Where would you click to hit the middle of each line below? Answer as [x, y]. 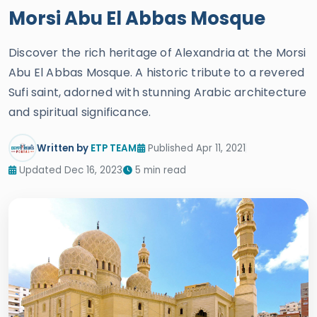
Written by [64, 148]
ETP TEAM [114, 148]
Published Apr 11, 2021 [195, 148]
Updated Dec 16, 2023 [69, 170]
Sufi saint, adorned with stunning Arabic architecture [158, 92]
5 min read [159, 170]
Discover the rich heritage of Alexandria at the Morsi [157, 53]
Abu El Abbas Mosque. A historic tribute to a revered [157, 73]
